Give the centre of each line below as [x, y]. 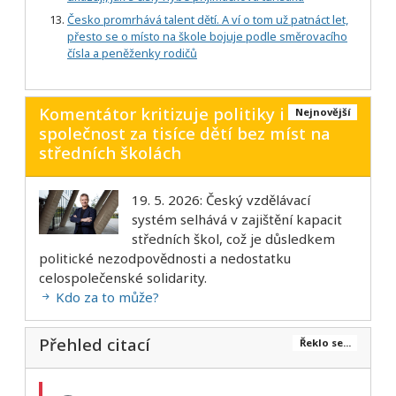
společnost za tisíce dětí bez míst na [185, 133]
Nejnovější [323, 112]
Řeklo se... [325, 343]
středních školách [110, 152]
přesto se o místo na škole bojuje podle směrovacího [207, 36]
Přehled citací [95, 344]
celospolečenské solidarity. [123, 277]
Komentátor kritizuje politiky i [162, 113]
